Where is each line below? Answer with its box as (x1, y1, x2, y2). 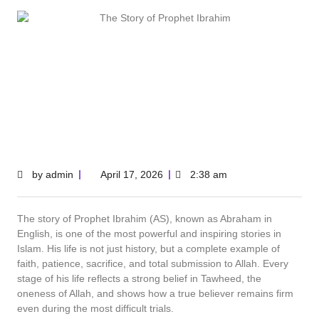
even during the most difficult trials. (17, 303, 174, 314)
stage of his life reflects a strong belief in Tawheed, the (17, 273, 261, 284)
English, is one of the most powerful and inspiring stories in (17, 228, 281, 239)
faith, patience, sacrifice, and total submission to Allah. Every (17, 258, 288, 269)
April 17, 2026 (100, 169, 163, 180)
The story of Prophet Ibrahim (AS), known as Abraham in (17, 213, 272, 224)
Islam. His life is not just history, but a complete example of (17, 243, 280, 254)
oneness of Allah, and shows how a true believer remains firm (17, 288, 293, 299)
